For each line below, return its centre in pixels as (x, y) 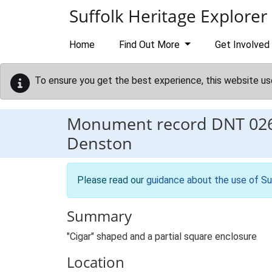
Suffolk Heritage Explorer (168, 16)
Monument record (139, 124)
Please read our (112, 180)
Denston (100, 143)
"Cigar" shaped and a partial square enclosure (162, 236)
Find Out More (151, 45)
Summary (99, 216)
